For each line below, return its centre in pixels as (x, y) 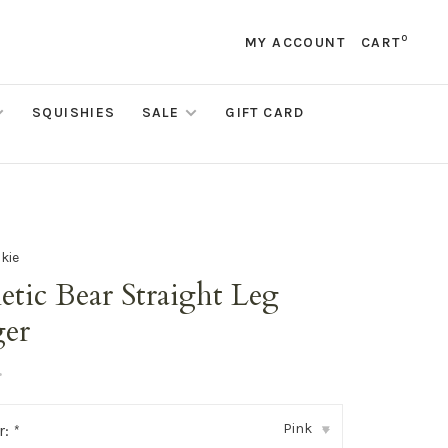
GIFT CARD (265, 112)
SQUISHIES (74, 112)
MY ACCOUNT (294, 42)
